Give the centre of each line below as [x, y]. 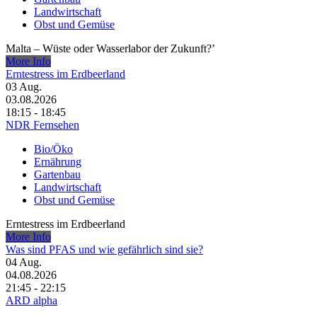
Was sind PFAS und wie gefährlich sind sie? [104, 250]
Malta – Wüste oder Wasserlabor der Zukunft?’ [110, 49]
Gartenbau [57, 175]
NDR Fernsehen [42, 125]
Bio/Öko [53, 149]
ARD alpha [31, 301]
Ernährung [58, 162]
